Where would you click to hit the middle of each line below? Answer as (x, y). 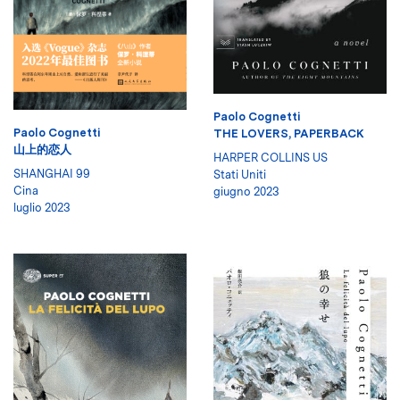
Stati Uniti (240, 175)
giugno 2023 (246, 192)
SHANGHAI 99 (52, 174)
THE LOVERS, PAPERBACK (289, 134)
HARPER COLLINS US (271, 158)
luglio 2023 (42, 208)
